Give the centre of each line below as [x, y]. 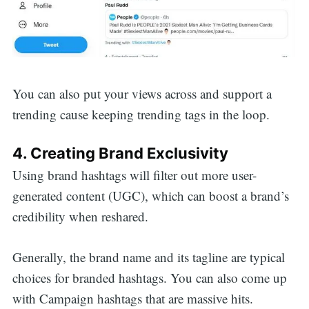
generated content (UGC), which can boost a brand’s [150, 196]
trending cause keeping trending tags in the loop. [141, 114]
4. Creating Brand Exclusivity [120, 153]
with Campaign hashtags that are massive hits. [132, 298]
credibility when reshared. [80, 217]
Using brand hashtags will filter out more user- [134, 175]
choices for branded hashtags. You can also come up [149, 277]
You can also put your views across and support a [142, 94]
